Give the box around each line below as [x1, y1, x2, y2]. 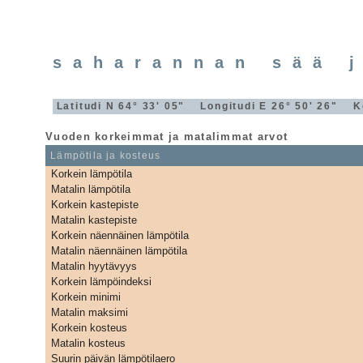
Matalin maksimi [50, 305, 128, 318]
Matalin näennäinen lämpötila [50, 244, 187, 257]
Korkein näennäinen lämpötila [50, 228, 189, 241]
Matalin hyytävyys [50, 259, 137, 272]
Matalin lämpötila [50, 182, 130, 195]
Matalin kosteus [50, 336, 126, 349]
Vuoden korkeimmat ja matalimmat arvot [45, 130, 288, 143]
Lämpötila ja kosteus [50, 149, 161, 161]
